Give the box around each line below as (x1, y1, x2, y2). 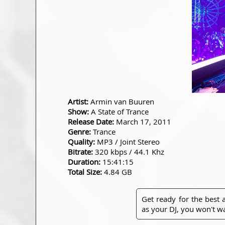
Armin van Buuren (88, 96, 154, 106)
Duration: (68, 157, 100, 167)
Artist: (68, 96, 88, 106)
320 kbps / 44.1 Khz (93, 147, 164, 157)
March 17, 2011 (114, 117, 171, 127)
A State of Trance (89, 106, 149, 117)
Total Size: (68, 167, 102, 177)
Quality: (68, 137, 95, 147)
